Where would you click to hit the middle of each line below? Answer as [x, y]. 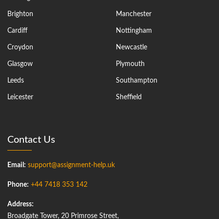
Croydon [20, 47]
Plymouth [130, 64]
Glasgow [20, 64]
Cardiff [17, 31]
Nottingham [134, 31]
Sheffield [129, 97]
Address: [21, 204]
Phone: [18, 185]
